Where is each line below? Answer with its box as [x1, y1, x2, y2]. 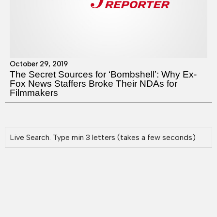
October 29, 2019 [10, 59, 68, 68]
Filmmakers [10, 87, 58, 98]
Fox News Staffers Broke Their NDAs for [10, 78, 177, 89]
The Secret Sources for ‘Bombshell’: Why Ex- [10, 69, 197, 79]
